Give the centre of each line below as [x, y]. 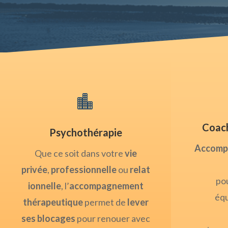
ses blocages [48, 219]
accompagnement [106, 186]
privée [34, 170]
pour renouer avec [112, 219]
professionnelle [83, 170]
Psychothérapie [85, 133]
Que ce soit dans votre [79, 153]
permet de [106, 202]
